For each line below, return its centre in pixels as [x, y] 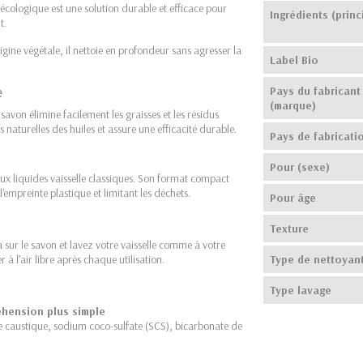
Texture [289, 228]
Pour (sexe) [299, 167]
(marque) [293, 105]
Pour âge [293, 197]
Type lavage [300, 290]
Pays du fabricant [315, 90]
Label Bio [294, 60]
